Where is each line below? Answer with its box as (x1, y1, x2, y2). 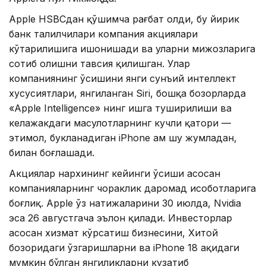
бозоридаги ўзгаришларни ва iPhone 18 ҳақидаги (9, 242, 239, 254)
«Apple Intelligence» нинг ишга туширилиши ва (9, 102, 232, 115)
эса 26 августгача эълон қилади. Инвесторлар (9, 212, 232, 224)
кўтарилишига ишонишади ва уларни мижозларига (9, 43, 255, 55)
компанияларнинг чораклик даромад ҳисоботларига (9, 182, 256, 195)
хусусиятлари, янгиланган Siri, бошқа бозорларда (9, 87, 246, 100)
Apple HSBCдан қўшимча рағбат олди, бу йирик (9, 13, 239, 26)
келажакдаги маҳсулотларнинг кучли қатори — (9, 117, 231, 129)
